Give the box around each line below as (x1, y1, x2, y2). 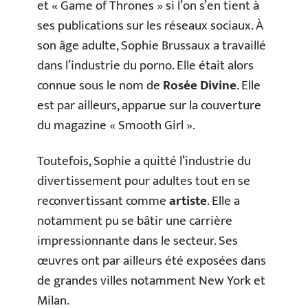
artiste (169, 190, 207, 212)
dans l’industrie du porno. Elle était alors (37, 55, 254, 76)
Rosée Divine (163, 75, 236, 96)
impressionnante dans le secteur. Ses (37, 230, 238, 252)
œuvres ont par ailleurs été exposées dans (37, 250, 266, 272)
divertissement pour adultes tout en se (37, 170, 250, 192)
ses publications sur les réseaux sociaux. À (37, 15, 263, 36)
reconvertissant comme (37, 190, 169, 212)
